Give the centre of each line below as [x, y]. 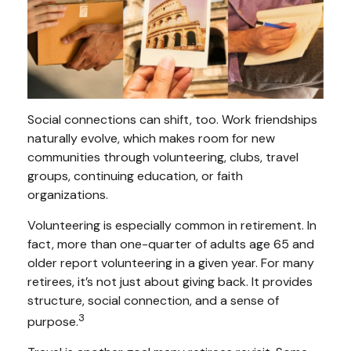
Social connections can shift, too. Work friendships [172, 120]
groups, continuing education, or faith [135, 176]
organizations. [68, 195]
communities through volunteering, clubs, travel [163, 157]
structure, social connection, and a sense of [153, 301]
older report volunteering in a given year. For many [171, 263]
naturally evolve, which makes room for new [151, 139]
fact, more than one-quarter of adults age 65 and [171, 244]
